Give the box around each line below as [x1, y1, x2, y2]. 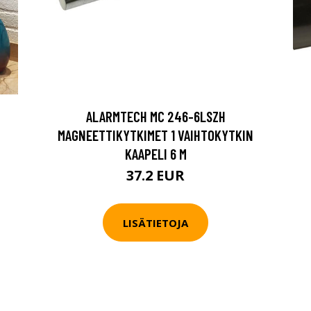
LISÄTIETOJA [123, 215, 188, 230]
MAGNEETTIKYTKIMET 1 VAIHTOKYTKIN [58, 126, 253, 144]
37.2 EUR [126, 166, 185, 185]
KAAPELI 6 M [124, 145, 187, 162]
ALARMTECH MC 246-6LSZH [85, 108, 226, 125]
